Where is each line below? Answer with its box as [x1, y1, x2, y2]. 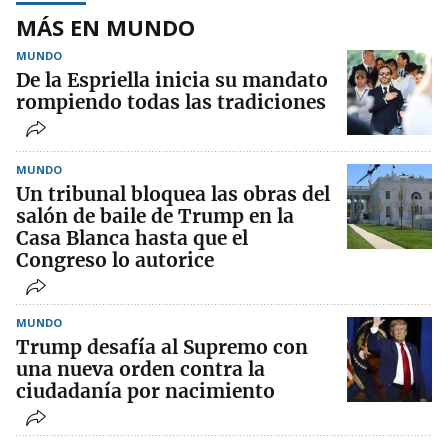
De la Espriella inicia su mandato [16, 67, 328, 92]
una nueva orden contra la [16, 356, 265, 381]
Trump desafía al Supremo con [16, 334, 308, 359]
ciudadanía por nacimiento [16, 378, 275, 403]
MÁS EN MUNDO [16, 11, 195, 42]
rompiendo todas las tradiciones [16, 89, 326, 114]
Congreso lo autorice [16, 247, 214, 272]
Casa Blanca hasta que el [16, 225, 248, 250]
